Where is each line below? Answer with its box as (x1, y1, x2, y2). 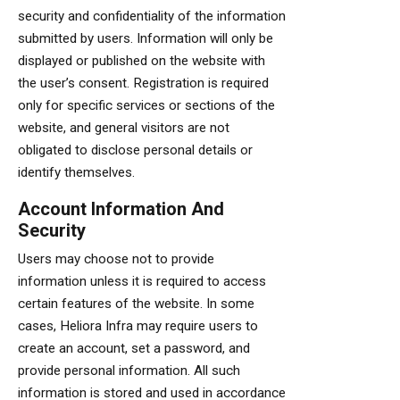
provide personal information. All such (18, 362, 240, 379)
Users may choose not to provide (18, 251, 214, 267)
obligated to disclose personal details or (18, 142, 253, 158)
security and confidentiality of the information (18, 8, 286, 24)
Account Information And (18, 198, 224, 220)
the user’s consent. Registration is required (18, 75, 269, 91)
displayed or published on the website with (18, 53, 265, 69)
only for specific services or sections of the (18, 97, 275, 113)
